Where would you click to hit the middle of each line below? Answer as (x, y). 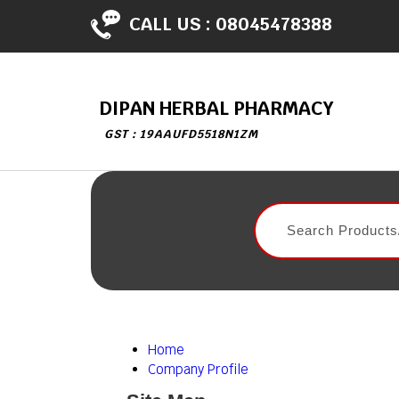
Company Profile (198, 369)
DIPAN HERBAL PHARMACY (217, 108)
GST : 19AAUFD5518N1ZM (181, 134)
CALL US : (172, 24)
